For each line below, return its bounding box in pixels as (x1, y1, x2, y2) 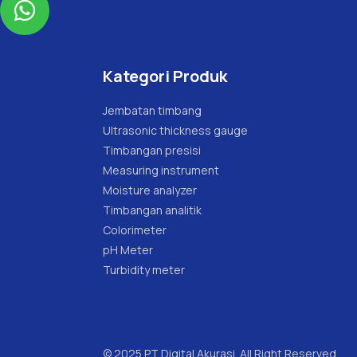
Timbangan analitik (103, 202, 202, 218)
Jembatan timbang (103, 102, 202, 118)
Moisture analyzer (103, 182, 197, 198)
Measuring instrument (103, 162, 219, 178)
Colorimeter (103, 222, 167, 237)
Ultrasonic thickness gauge (103, 122, 248, 138)
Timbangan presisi (103, 142, 201, 158)
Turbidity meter (103, 261, 185, 277)
